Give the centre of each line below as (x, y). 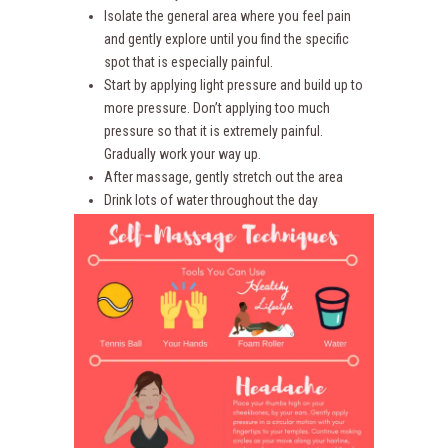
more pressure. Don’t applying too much (217, 108)
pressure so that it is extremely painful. (213, 131)
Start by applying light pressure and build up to (233, 85)
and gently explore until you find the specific (226, 39)
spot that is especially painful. (188, 62)
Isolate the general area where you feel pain (227, 16)
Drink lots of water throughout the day (211, 200)
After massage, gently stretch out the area (223, 177)
